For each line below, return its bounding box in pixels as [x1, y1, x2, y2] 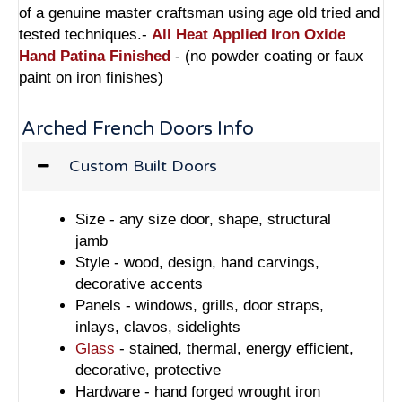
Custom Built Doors [69, 156, 217, 177]
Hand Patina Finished [19, 48, 175, 66]
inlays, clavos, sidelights [75, 319, 240, 336]
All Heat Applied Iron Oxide [152, 26, 345, 44]
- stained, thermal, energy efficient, [115, 340, 354, 358]
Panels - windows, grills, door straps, [75, 297, 324, 315]
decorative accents [75, 275, 203, 293]
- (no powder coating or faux [175, 48, 363, 66]
